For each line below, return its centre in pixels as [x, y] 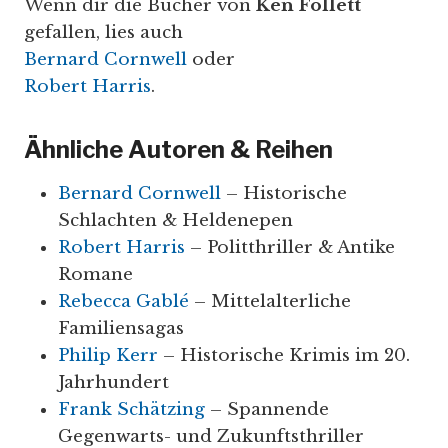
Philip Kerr [108, 356]
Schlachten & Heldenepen [175, 221]
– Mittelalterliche [270, 302]
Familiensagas [121, 329]
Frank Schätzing [131, 410]
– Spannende [267, 410]
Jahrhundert [113, 383]
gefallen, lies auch [103, 33]
